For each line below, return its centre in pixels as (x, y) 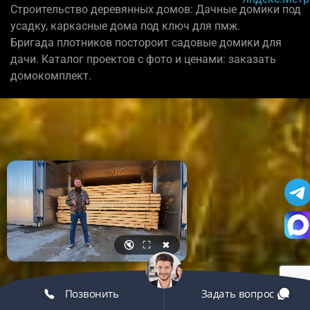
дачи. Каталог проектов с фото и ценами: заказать (143, 59)
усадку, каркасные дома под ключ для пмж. (125, 26)
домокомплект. (51, 75)
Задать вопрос (239, 293)
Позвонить (90, 293)
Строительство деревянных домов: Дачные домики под (156, 9)
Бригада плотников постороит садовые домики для (146, 42)
